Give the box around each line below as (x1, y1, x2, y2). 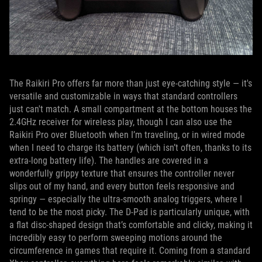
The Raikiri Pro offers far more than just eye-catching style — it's (9, 78, 252, 89)
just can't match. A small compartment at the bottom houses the (9, 104, 252, 115)
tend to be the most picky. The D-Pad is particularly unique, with (9, 206, 250, 218)
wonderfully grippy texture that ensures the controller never (9, 168, 235, 179)
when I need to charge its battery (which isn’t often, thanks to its (9, 142, 251, 153)
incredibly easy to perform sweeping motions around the (9, 232, 222, 243)
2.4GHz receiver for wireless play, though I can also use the (9, 116, 232, 127)
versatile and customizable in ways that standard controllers (9, 91, 237, 102)
